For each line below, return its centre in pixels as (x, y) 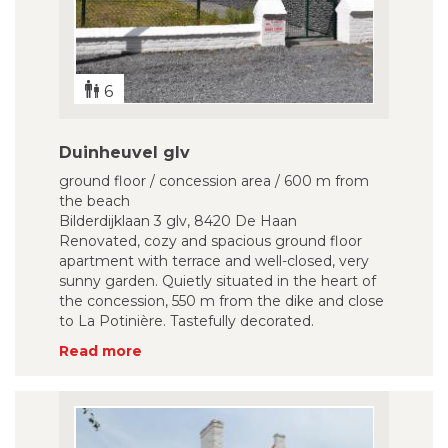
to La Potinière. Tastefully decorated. (186, 321)
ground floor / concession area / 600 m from (214, 181)
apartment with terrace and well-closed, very (214, 261)
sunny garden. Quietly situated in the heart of (217, 281)
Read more (100, 351)
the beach (94, 201)
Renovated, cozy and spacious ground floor (210, 241)
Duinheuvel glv (124, 152)
